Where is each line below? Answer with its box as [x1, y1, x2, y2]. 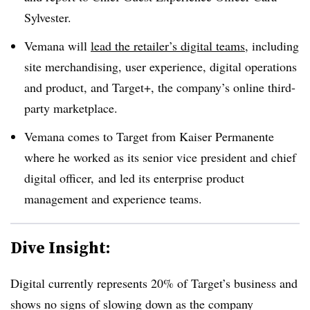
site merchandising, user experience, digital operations [24, 57, 297, 75]
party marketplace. [24, 99, 118, 116]
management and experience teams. [24, 190, 202, 207]
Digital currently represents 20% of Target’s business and [10, 274, 298, 291]
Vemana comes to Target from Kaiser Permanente [24, 127, 274, 145]
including [248, 37, 299, 54]
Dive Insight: [10, 235, 111, 259]
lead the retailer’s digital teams [91, 37, 245, 54]
